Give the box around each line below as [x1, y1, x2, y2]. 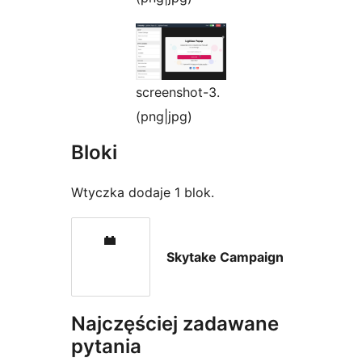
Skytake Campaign [166, 249, 284, 266]
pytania [71, 335, 141, 359]
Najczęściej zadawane [71, 312, 279, 336]
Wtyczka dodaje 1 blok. [71, 184, 214, 201]
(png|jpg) [136, 108, 192, 125]
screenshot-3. [136, 84, 220, 101]
